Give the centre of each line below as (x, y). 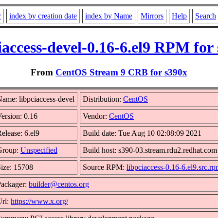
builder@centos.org (59, 184)
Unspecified (39, 150)
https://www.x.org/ (39, 201)
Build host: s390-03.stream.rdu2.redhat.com (150, 150)
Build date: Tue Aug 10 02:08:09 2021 (142, 133)
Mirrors (152, 16)
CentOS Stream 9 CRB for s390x (121, 72)
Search (206, 16)
